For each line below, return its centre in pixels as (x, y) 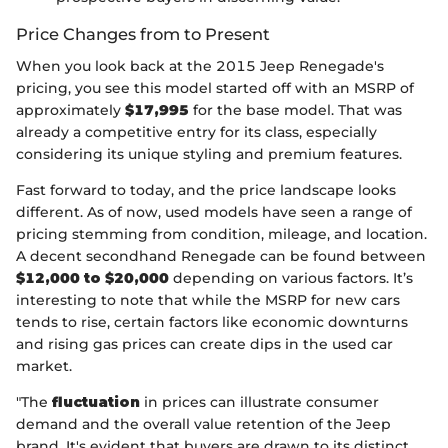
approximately (70, 110)
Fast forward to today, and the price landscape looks (206, 190)
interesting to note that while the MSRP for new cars (208, 300)
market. (44, 366)
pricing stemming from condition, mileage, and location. (221, 234)
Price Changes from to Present (143, 34)
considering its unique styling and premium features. (209, 154)
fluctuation (96, 402)
